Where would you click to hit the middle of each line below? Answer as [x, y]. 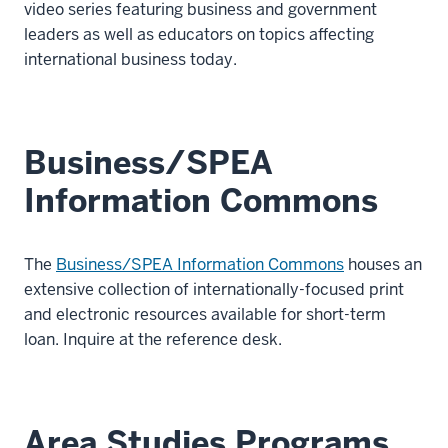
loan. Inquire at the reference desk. [153, 340]
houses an [383, 265]
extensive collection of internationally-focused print [214, 290]
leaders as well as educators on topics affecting [199, 35]
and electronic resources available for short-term [205, 315]
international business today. [130, 60]
